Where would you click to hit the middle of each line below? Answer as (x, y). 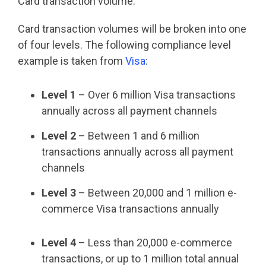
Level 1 (59, 95)
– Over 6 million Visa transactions (156, 95)
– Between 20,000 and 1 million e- (156, 193)
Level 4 (59, 243)
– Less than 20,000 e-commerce (154, 243)
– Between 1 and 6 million (138, 136)
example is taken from (72, 61)
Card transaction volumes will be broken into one (132, 29)
